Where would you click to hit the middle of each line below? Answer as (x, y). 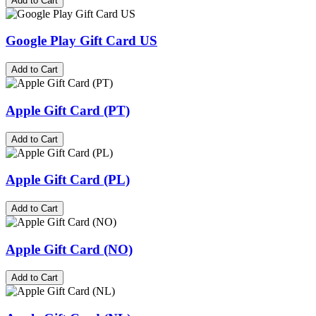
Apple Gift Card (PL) (68, 180)
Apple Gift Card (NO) (69, 249)
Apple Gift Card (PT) (68, 110)
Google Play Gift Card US (81, 41)
